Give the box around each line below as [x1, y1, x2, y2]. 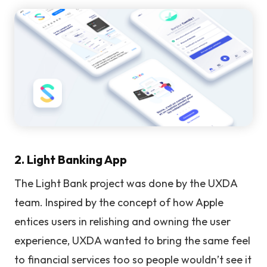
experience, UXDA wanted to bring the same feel [14, 233, 250, 247]
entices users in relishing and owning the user [14, 214, 231, 228]
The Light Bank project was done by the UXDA [14, 176, 237, 190]
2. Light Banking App [14, 151, 127, 167]
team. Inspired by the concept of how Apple [14, 195, 223, 209]
